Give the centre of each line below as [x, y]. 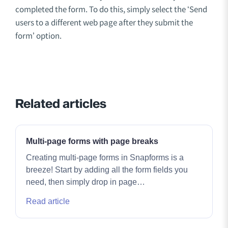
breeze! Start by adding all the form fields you [107, 169]
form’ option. [38, 35]
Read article [48, 201]
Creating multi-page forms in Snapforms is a [105, 157]
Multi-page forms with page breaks [92, 141]
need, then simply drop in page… [85, 182]
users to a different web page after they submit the [104, 22]
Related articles [61, 104]
